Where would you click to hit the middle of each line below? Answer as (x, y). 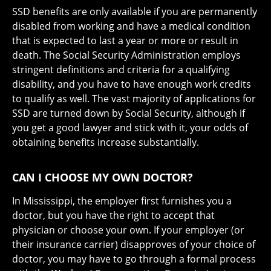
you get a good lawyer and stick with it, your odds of (130, 128)
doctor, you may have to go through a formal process (134, 259)
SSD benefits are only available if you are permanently (135, 12)
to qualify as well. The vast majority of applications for (134, 99)
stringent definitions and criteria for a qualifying (121, 70)
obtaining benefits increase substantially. (106, 142)
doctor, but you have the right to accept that (113, 216)
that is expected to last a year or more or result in (125, 41)
